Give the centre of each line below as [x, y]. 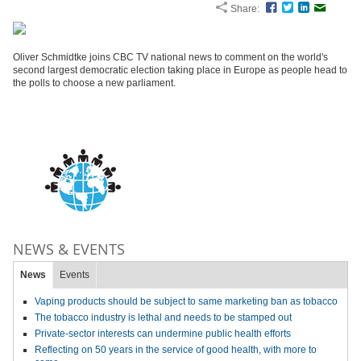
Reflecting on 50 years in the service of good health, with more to [176, 350]
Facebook [302, 9]
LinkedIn [332, 9]
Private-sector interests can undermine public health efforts [163, 334]
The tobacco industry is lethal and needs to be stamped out [163, 317]
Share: [245, 9]
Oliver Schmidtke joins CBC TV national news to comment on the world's [170, 57]
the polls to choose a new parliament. [94, 83]
